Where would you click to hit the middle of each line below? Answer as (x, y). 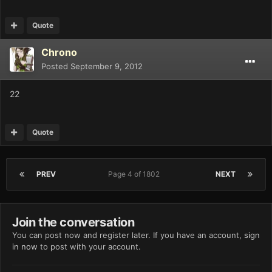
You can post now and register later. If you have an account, (128, 235)
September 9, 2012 (107, 66)
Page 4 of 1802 (136, 174)
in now (25, 246)
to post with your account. (89, 246)
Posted (56, 66)
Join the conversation (73, 222)
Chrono (59, 52)
